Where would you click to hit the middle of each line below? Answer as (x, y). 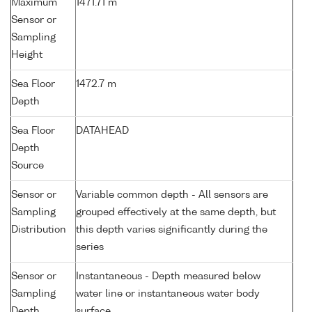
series (90, 248)
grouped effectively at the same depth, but (176, 213)
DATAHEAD (102, 131)
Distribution (39, 230)
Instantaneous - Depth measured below (168, 277)
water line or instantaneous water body (168, 294)
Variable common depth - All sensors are (172, 195)
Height (27, 55)
